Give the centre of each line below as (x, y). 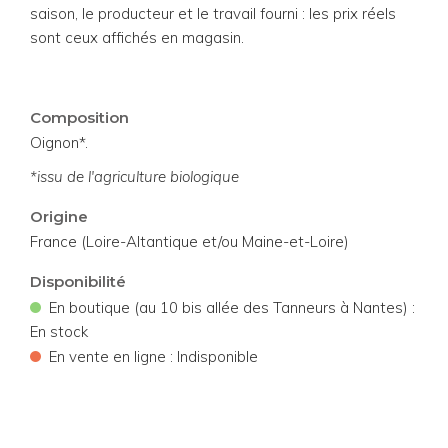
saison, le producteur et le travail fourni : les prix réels (213, 13)
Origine (59, 216)
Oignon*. (59, 142)
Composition (79, 117)
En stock (59, 331)
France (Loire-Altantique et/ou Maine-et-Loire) (189, 241)
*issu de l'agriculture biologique (134, 176)
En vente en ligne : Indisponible (151, 356)
